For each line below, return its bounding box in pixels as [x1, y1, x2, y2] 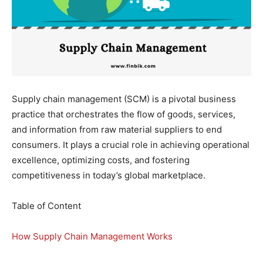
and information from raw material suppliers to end [12, 123, 222, 135]
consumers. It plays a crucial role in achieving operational [12, 139, 249, 150]
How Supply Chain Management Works [12, 230, 173, 242]
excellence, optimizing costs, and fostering [12, 154, 190, 166]
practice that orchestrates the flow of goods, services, [12, 108, 235, 120]
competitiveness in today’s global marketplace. [12, 169, 205, 181]
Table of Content [12, 200, 81, 211]
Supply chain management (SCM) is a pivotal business [12, 93, 236, 104]
